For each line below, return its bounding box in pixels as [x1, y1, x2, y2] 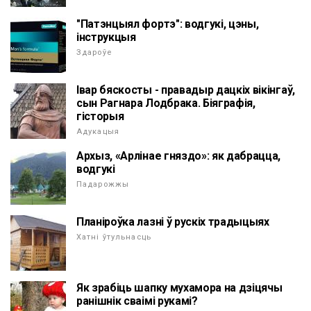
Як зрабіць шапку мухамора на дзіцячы [76, 281, 283, 295]
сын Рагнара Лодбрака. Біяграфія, [76, 96, 255, 110]
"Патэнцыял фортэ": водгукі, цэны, [76, 17, 259, 31]
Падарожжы [76, 180, 130, 190]
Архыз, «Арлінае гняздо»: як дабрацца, [76, 149, 281, 163]
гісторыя [76, 110, 124, 124]
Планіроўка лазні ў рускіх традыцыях [76, 215, 269, 229]
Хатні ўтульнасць [76, 233, 151, 242]
